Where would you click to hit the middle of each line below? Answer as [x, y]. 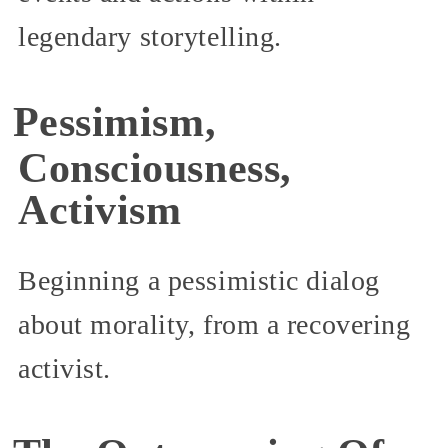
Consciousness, [155, 168]
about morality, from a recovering [214, 325]
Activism [100, 210]
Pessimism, [114, 122]
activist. [65, 369]
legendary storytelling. [150, 37]
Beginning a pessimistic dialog [199, 281]
